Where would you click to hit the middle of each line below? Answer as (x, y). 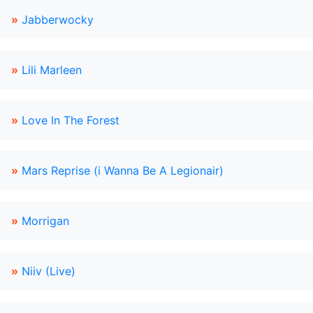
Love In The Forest (71, 120)
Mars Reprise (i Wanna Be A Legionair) (123, 170)
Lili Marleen (52, 70)
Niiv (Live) (49, 271)
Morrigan (45, 221)
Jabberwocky (58, 20)
